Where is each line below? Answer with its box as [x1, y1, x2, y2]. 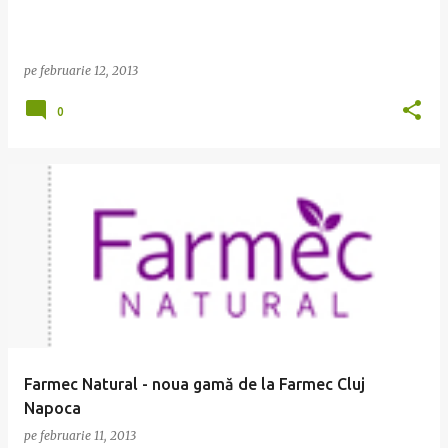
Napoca [24, 399, 81, 417]
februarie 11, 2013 [40, 428, 136, 443]
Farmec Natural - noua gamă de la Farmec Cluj [24, 375, 365, 393]
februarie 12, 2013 [40, 63, 138, 78]
